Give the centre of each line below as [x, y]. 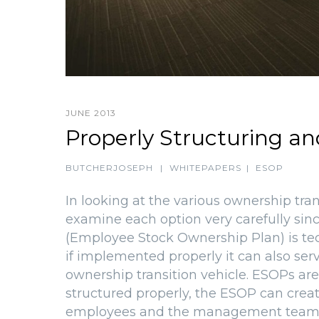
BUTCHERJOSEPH [109, 168]
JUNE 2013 [91, 113]
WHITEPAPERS [205, 168]
